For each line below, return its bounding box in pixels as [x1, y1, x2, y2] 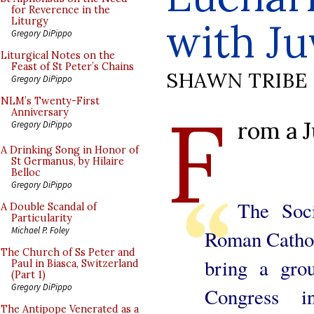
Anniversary [11, 106, 69, 118]
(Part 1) [11, 268, 46, 281]
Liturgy [11, 15, 48, 27]
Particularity [11, 212, 72, 224]
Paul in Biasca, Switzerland [11, 257, 139, 270]
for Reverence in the [11, 4, 110, 16]
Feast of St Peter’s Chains [11, 60, 134, 73]
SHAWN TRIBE [166, 67, 307, 93]
